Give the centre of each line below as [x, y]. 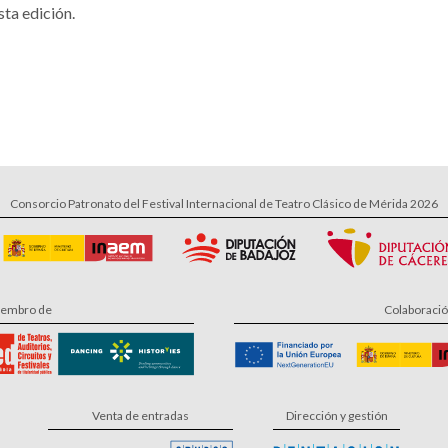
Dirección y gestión [336, 415]
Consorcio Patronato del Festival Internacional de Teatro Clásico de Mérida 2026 [224, 203]
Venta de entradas [140, 415]
